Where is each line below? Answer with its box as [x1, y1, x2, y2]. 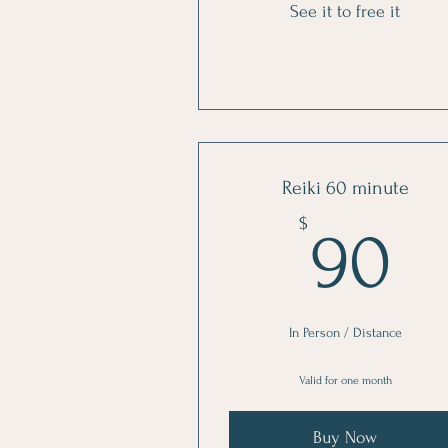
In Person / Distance [288, 325, 402, 340]
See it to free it [290, 2, 401, 21]
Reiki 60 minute [281, 177, 409, 199]
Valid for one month [298, 374, 392, 387]
